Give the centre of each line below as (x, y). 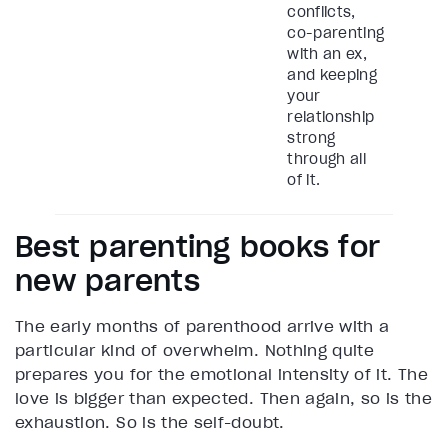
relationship (331, 117)
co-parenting (336, 33)
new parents (107, 281)
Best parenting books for (197, 247)
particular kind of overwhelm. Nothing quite (195, 350)
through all (327, 159)
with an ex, (327, 54)
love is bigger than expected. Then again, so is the (223, 398)
